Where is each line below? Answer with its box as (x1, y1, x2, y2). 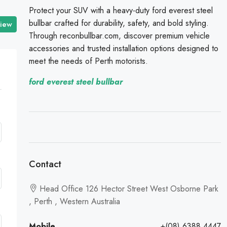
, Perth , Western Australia (28, 196, 120, 207)
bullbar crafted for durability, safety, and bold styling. (28, 17, 209, 29)
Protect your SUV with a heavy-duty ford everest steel (28, 5, 213, 16)
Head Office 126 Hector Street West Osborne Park (39, 183, 218, 195)
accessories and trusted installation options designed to (28, 43, 218, 54)
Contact (28, 158, 61, 171)
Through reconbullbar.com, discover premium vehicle (28, 30, 210, 42)
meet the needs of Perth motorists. (28, 55, 148, 67)
